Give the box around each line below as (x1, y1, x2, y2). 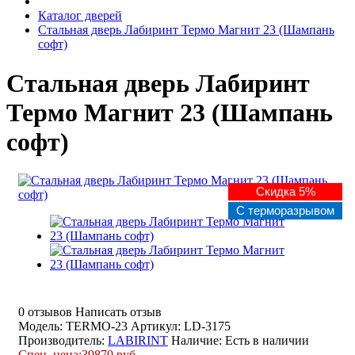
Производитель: (18, 334, 108, 348)
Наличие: (171, 334, 225, 348)
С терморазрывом (236, 204, 334, 218)
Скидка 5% (255, 185, 315, 199)
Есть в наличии (225, 334, 309, 348)
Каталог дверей (38, 9, 122, 23)
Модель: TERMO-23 (18, 319, 128, 334)
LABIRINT (108, 334, 168, 348)
